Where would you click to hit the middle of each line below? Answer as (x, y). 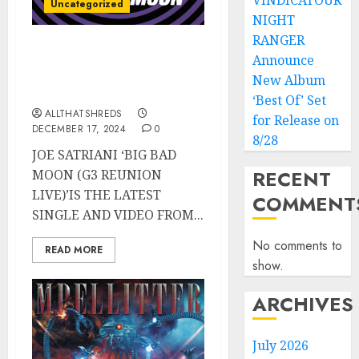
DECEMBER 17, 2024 (79, 129)
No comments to (298, 246)
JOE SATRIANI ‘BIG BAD (104, 155)
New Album (289, 80)
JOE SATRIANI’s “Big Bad (113, 58)
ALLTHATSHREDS (84, 114)
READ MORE (74, 250)
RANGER (279, 40)
